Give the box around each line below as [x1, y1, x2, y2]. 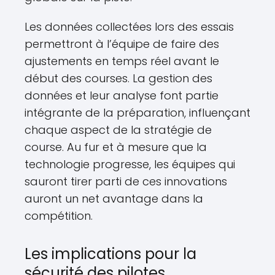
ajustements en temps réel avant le [25, 53, 219, 69]
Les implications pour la [25, 244, 196, 265]
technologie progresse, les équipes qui [25, 157, 235, 172]
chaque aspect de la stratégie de [25, 122, 212, 138]
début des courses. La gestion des [25, 71, 212, 87]
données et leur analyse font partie [25, 88, 219, 104]
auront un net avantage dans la [25, 191, 203, 207]
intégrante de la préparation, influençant [25, 105, 250, 121]
